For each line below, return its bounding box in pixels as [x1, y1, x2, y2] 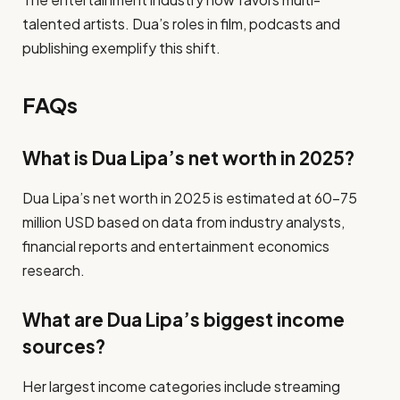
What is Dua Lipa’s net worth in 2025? [22, 146, 354, 171]
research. [22, 260, 85, 279]
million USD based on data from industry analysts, [22, 212, 345, 231]
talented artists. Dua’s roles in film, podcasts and [22, 14, 340, 34]
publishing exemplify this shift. [22, 38, 221, 58]
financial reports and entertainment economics [22, 236, 329, 255]
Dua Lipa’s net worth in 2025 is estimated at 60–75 [22, 187, 357, 207]
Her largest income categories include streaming [22, 376, 340, 396]
